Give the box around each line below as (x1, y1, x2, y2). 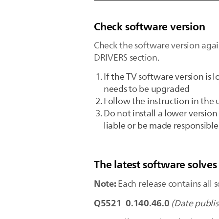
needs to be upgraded (104, 82, 190, 96)
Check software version (94, 18, 205, 36)
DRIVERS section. (94, 51, 159, 65)
